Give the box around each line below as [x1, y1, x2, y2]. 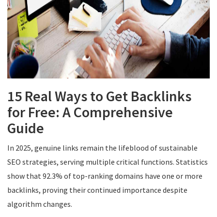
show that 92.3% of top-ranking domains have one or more [7, 171, 202, 181]
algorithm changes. [7, 199, 72, 209]
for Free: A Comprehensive [7, 103, 173, 121]
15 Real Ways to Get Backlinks [7, 87, 191, 105]
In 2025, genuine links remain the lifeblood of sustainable [7, 143, 198, 153]
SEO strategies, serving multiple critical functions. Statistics [7, 157, 208, 167]
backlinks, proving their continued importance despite [7, 185, 187, 195]
